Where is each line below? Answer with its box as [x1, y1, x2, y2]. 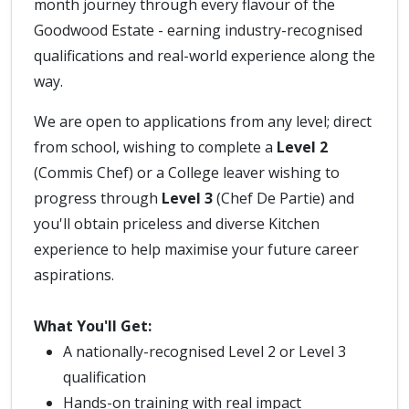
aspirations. [34, 265, 114, 285]
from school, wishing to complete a [34, 137, 277, 157]
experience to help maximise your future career [34, 239, 359, 259]
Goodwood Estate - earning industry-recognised [34, 20, 362, 40]
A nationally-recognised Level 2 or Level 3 [63, 341, 346, 362]
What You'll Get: [34, 316, 152, 336]
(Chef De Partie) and [216, 188, 354, 208]
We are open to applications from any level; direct [34, 111, 372, 131]
